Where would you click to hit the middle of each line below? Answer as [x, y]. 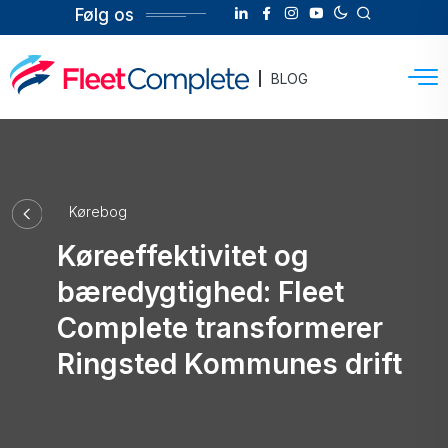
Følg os [104, 15]
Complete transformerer [219, 328]
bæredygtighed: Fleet [200, 292]
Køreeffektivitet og [182, 256]
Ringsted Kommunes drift [229, 364]
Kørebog [97, 211]
